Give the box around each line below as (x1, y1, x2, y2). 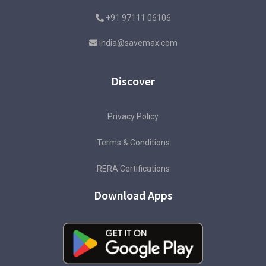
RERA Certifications (96, 164, 170, 174)
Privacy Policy (107, 112, 159, 122)
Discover (111, 74, 155, 89)
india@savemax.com (99, 38, 178, 48)
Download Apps (93, 188, 173, 203)
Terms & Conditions (96, 138, 170, 148)
